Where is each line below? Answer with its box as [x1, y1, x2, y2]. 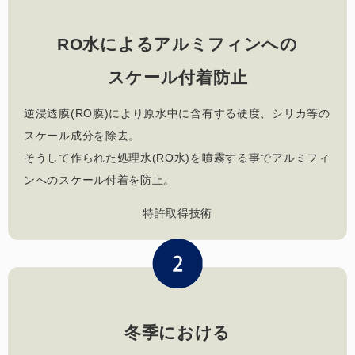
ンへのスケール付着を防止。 [24, 173, 176, 186]
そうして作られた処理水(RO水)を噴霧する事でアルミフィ [24, 151, 330, 164]
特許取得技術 [142, 206, 213, 219]
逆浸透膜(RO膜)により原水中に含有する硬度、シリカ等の [24, 106, 330, 120]
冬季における [124, 323, 231, 342]
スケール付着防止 [107, 67, 248, 86]
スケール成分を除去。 [24, 128, 140, 142]
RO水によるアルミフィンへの [57, 34, 298, 53]
